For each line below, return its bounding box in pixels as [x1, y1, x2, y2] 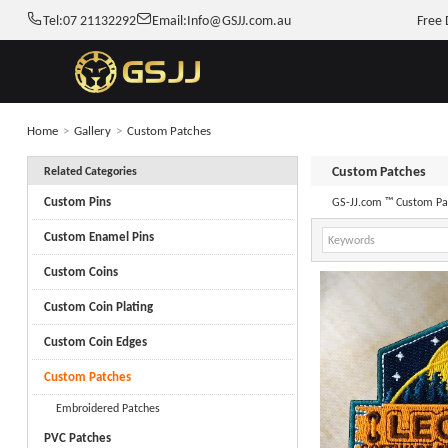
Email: [151, 11, 187, 29]
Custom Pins [43, 193, 111, 209]
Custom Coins [43, 263, 118, 279]
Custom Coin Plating [43, 298, 153, 314]
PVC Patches [43, 429, 111, 445]
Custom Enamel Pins [43, 228, 154, 244]
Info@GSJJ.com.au [186, 11, 291, 29]
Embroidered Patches [55, 400, 160, 415]
